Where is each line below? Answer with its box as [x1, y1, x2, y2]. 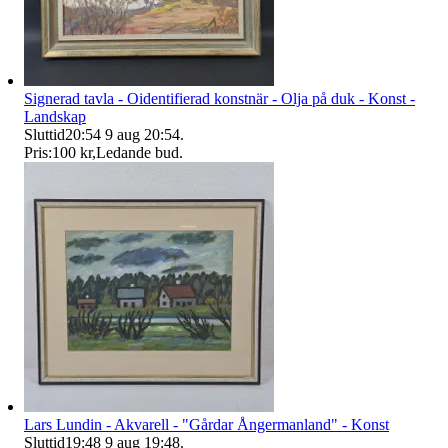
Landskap [24, 108, 86, 126]
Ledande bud [96, 144, 179, 162]
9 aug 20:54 [105, 126, 180, 144]
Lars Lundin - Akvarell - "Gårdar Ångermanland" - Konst [24, 416, 389, 434]
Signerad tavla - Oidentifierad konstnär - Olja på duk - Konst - [24, 90, 415, 108]
